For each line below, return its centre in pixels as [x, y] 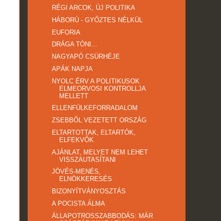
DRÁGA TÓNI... [75, 44]
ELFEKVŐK [77, 140]
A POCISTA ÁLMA [79, 203]
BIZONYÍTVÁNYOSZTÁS [89, 191]
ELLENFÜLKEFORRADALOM [95, 108]
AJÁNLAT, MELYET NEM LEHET [100, 152]
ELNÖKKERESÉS [86, 179]
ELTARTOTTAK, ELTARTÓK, [94, 132]
